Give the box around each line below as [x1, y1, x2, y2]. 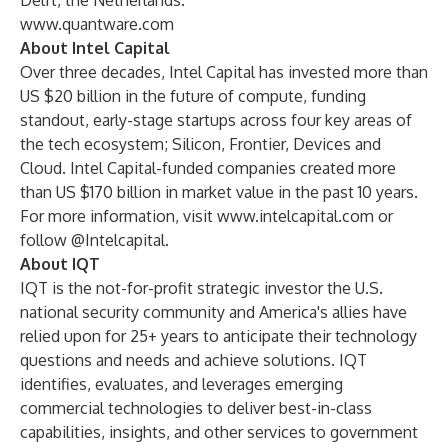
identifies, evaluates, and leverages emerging [20, 374, 343, 394]
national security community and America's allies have [20, 302, 407, 322]
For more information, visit [20, 206, 217, 226]
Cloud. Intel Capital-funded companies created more [20, 158, 396, 178]
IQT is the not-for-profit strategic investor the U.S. [20, 278, 383, 298]
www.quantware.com [20, 14, 174, 34]
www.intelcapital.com [217, 206, 374, 226]
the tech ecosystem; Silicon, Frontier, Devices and [20, 134, 381, 154]
